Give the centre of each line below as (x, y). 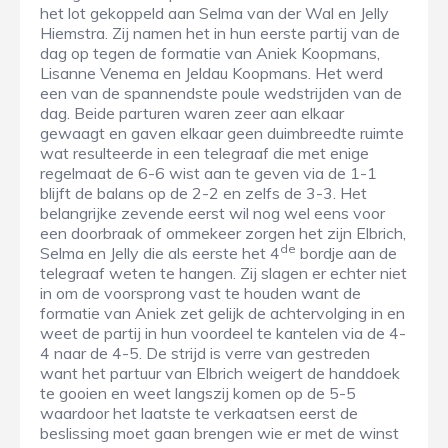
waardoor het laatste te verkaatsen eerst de (199, 413)
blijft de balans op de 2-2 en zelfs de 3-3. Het (203, 193)
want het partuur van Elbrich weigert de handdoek (220, 373)
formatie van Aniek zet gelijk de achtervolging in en (222, 313)
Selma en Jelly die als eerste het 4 (160, 253)
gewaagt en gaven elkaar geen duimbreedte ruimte (222, 133)
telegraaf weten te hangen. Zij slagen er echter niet (223, 273)
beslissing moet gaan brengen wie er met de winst (219, 433)
